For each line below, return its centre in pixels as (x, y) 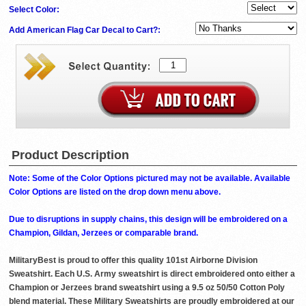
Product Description (70, 155)
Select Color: (35, 9)
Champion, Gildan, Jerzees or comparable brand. (103, 233)
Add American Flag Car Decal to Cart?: (86, 30)
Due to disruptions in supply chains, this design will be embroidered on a (148, 219)
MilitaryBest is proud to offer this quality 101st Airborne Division (133, 260)
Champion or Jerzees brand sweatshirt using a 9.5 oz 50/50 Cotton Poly (147, 287)
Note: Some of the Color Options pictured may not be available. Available (150, 178)
